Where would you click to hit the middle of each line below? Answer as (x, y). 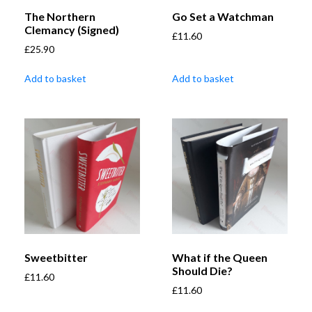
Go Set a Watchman (223, 17)
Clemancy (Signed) (72, 30)
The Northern (60, 17)
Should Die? (202, 271)
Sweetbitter (56, 258)
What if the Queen (220, 258)
